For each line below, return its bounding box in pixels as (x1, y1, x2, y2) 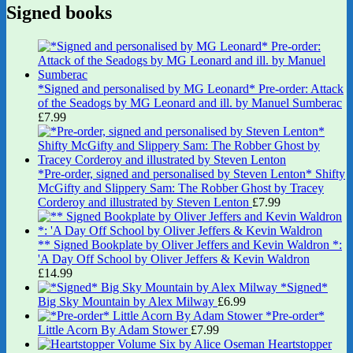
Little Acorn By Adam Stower (38, 322, 188, 336)
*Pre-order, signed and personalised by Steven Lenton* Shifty (38, 166, 345, 180)
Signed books (6, 2, 112, 23)
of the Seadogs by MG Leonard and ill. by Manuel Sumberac (38, 95, 342, 110)
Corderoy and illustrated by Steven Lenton (38, 195, 249, 209)
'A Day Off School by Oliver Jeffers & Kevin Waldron (38, 251, 310, 266)
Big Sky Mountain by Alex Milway (38, 294, 214, 308)
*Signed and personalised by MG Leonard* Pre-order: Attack (38, 81, 344, 95)
